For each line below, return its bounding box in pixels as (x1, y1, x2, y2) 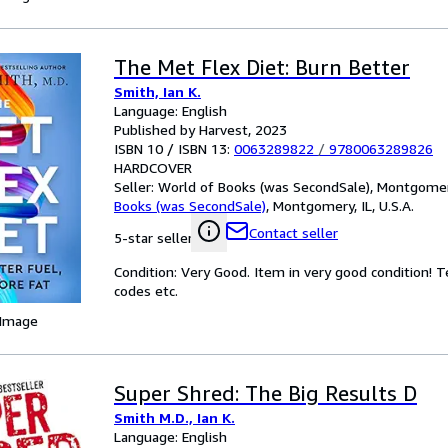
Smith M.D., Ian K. (114, 409, 235, 426)
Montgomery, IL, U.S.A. (273, 197, 414, 214)
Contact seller (249, 224, 338, 241)
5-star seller (114, 229, 193, 246)
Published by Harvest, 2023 (114, 121, 287, 138)
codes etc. (114, 282, 178, 299)
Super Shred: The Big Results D (114, 381, 417, 406)
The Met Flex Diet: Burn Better (114, 55, 410, 80)
